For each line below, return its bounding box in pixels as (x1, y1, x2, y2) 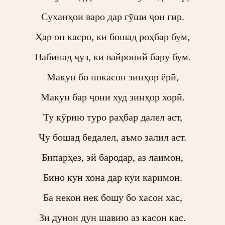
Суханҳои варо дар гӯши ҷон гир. (41, 11, 184, 22)
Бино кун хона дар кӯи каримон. (43, 172, 182, 183)
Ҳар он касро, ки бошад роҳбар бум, (35, 31, 190, 42)
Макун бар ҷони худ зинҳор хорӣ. (40, 91, 185, 102)
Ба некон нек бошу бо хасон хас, (43, 192, 182, 203)
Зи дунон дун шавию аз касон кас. (39, 212, 186, 223)
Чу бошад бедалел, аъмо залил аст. (39, 132, 186, 143)
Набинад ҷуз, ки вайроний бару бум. (34, 51, 191, 62)
